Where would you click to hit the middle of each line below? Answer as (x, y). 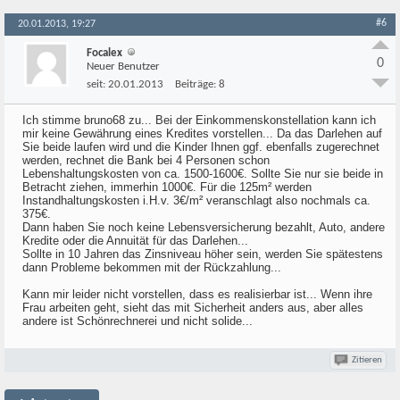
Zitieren (367, 360)
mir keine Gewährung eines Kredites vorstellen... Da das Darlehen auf (202, 133)
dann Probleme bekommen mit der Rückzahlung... (152, 267)
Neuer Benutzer (123, 67)
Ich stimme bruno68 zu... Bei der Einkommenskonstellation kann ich (199, 120)
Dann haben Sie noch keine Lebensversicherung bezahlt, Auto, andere (204, 227)
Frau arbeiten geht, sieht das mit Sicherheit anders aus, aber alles (193, 308)
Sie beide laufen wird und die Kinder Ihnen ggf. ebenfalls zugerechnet (201, 147)
